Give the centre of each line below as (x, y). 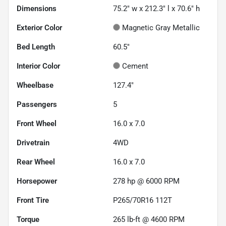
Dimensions (37, 9)
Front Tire (33, 201)
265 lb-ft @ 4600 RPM (149, 220)
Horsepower (37, 181)
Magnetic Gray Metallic (161, 28)
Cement (135, 66)
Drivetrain (33, 143)
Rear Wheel (36, 162)
